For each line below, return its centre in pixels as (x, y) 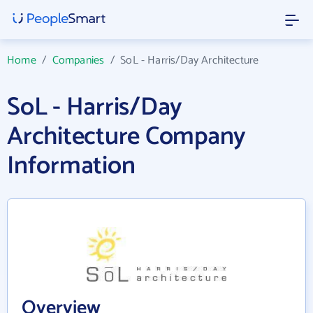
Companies (78, 60)
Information (71, 166)
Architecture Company (127, 137)
